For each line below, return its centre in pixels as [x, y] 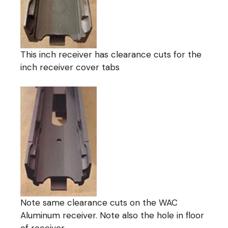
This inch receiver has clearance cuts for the [111, 54]
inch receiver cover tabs [70, 67]
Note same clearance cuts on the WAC [99, 202]
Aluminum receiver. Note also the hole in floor [112, 215]
